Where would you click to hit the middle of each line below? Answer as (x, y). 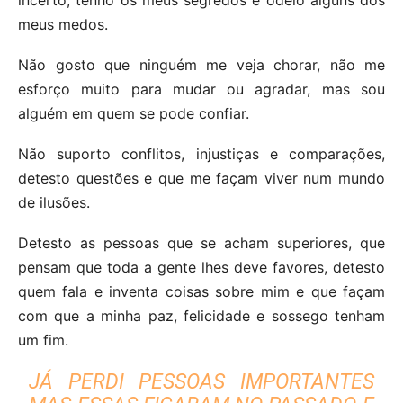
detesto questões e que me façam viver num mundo (201, 178)
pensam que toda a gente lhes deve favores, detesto (201, 267)
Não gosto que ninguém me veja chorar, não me (201, 64)
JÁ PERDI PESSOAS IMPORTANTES (201, 381)
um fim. (43, 340)
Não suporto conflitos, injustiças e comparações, (201, 153)
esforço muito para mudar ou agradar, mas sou (201, 89)
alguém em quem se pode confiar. (134, 113)
